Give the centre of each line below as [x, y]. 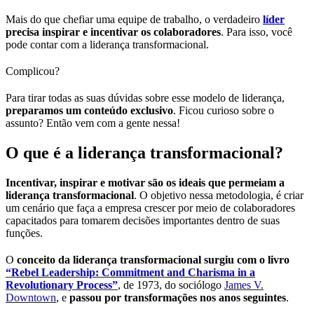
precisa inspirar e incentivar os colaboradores [113, 32]
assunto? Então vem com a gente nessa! [93, 123]
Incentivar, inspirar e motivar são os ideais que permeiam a [145, 183]
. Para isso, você [257, 32]
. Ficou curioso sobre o [224, 111]
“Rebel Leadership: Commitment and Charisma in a [130, 273]
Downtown [31, 298]
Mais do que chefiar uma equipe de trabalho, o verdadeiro [134, 20]
